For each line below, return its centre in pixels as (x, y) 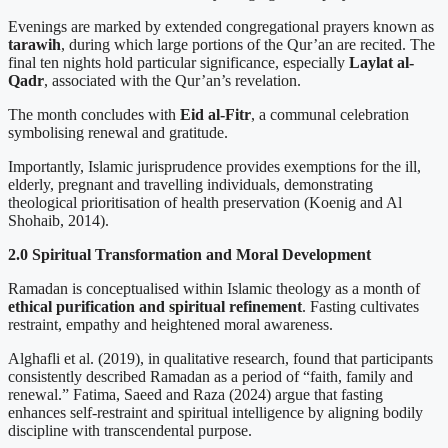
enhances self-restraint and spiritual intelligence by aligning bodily (215, 412)
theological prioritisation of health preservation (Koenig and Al (205, 202)
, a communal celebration (330, 114)
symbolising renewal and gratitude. (118, 132)
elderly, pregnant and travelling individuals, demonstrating (190, 184)
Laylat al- (381, 62)
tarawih (34, 44)
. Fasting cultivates (360, 306)
